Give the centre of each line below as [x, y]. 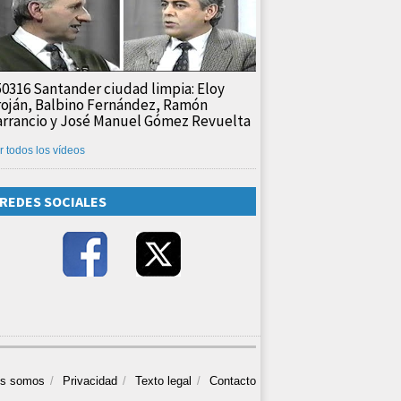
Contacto [233, 380]
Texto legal [163, 380]
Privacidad [90, 380]
